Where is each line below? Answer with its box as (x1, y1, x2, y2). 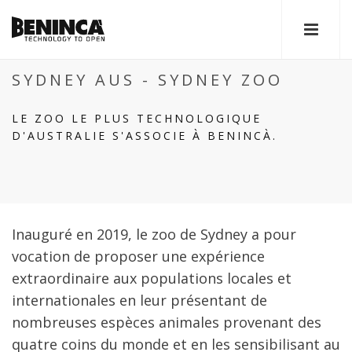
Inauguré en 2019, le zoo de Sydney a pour (12, 225, 296, 244)
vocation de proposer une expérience (12, 247, 265, 266)
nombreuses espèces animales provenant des (12, 313, 321, 332)
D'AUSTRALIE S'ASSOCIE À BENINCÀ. (12, 128, 277, 143)
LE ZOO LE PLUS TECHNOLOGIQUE (12, 111, 262, 126)
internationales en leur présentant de (12, 291, 267, 310)
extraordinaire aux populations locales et (12, 269, 291, 288)
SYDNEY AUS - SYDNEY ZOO (12, 69, 283, 90)
